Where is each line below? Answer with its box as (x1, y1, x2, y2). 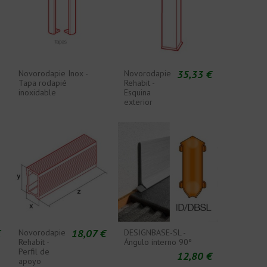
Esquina (124, 87, 151, 98)
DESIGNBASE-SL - (124, 227, 186, 238)
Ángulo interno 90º (124, 237, 193, 248)
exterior (124, 97, 153, 107)
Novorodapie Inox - (18, 68, 88, 79)
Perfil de (18, 246, 49, 257)
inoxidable (18, 87, 56, 98)
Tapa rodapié (18, 77, 67, 88)
